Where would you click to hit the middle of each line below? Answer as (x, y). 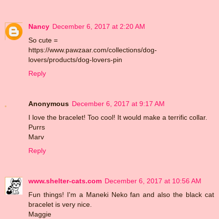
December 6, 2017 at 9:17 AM (118, 103)
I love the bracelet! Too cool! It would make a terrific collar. (118, 117)
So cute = (43, 40)
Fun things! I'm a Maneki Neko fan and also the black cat (121, 194)
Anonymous (49, 103)
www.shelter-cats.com (65, 181)
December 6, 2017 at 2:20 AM (99, 26)
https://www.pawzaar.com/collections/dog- (93, 50)
